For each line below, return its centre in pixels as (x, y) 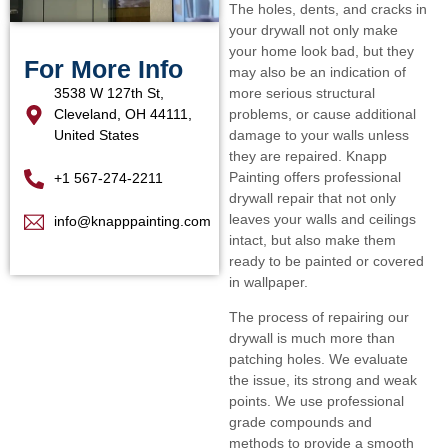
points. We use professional (316, 401)
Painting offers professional (314, 177)
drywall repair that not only (312, 198)
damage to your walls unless (318, 135)
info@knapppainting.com (132, 221)
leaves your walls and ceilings (322, 219)
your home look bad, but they (321, 51)
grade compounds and (300, 422)
